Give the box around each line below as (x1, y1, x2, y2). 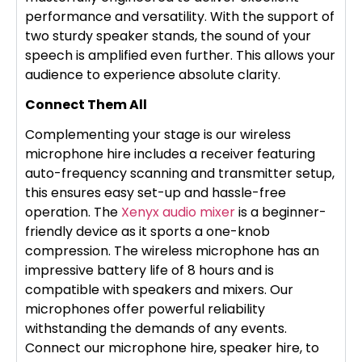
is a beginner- (235, 202, 326, 221)
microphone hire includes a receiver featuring (25, 144, 315, 163)
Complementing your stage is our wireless (25, 124, 291, 144)
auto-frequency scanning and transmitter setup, (25, 163, 335, 183)
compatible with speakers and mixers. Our (25, 280, 293, 299)
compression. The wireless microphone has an (25, 241, 319, 260)
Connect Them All (25, 95, 149, 114)
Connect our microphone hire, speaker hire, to (25, 338, 319, 357)
